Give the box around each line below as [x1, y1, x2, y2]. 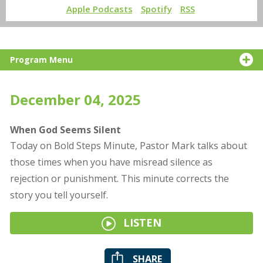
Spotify [140, 3, 172, 15]
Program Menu [9, 54, 73, 65]
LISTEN [120, 215, 161, 230]
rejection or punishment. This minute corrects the [9, 172, 229, 185]
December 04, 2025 [9, 90, 141, 109]
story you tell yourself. [9, 188, 108, 201]
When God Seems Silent [9, 123, 121, 136]
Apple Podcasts [66, 3, 133, 15]
